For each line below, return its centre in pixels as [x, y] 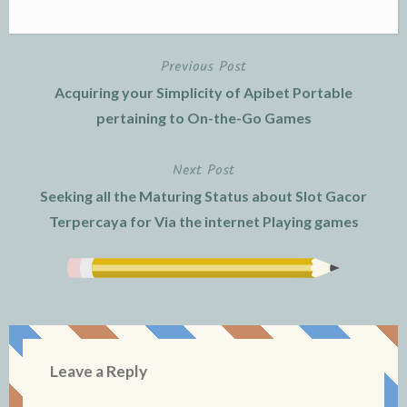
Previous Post [203, 66]
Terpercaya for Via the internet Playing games [203, 221]
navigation [60, 112]
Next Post [203, 170]
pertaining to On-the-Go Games [203, 117]
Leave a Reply [99, 371]
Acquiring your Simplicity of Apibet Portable [203, 92]
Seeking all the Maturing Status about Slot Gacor [203, 195]
